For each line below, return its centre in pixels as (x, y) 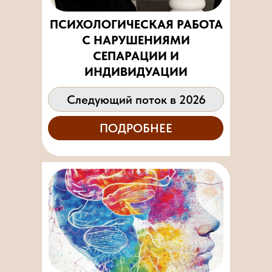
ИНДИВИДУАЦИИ (136, 72)
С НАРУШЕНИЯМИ (136, 40)
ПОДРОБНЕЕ (136, 128)
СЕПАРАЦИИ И (136, 56)
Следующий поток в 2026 (136, 100)
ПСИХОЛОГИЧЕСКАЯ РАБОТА (136, 24)
